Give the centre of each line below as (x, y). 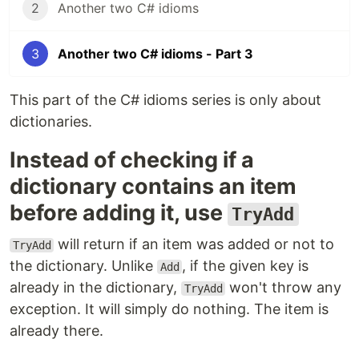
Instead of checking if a (132, 160)
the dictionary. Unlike (83, 266)
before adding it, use (119, 213)
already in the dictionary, (95, 287)
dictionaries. (51, 121)
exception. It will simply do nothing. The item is (169, 309)
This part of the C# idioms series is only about (165, 100)
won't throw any (284, 287)
